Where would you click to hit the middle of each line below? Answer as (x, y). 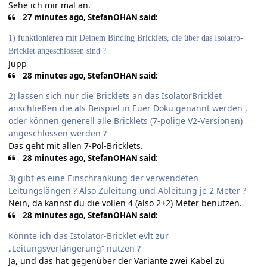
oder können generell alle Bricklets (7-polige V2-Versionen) (125, 121)
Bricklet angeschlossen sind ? (57, 51)
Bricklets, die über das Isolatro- (190, 38)
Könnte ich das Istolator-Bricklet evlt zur (89, 235)
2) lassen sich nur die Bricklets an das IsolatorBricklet (115, 96)
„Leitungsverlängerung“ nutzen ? (76, 248)
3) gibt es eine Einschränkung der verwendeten (103, 178)
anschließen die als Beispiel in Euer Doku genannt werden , (128, 108)
